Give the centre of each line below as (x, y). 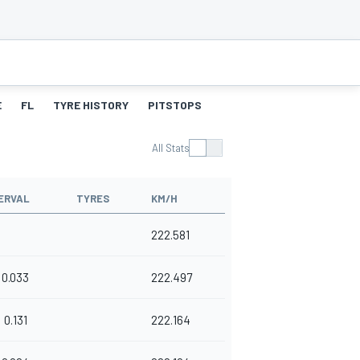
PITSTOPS (175, 105)
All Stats (171, 148)
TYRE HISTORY (91, 105)
